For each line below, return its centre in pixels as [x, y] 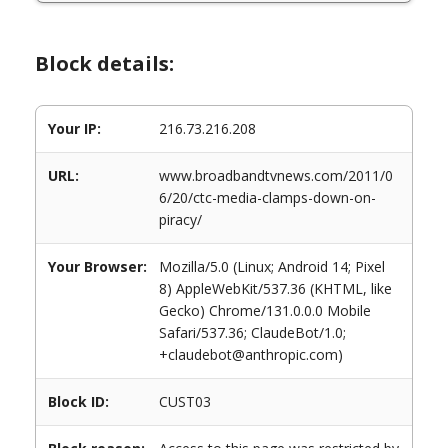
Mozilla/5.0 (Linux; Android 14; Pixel [272, 266]
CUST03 [185, 401]
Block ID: [78, 401]
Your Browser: [97, 266]
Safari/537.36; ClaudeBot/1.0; [252, 332]
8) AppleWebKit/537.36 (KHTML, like [275, 288]
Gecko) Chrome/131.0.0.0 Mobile [265, 310]
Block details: [104, 63]
